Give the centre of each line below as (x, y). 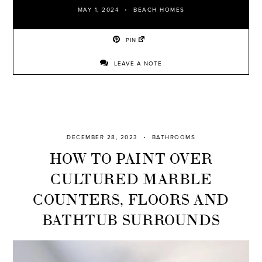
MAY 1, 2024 (98, 10)
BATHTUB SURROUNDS (131, 219)
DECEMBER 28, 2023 (102, 138)
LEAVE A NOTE (137, 64)
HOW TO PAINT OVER (131, 157)
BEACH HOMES (159, 10)
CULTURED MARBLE (131, 178)
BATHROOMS (173, 138)
